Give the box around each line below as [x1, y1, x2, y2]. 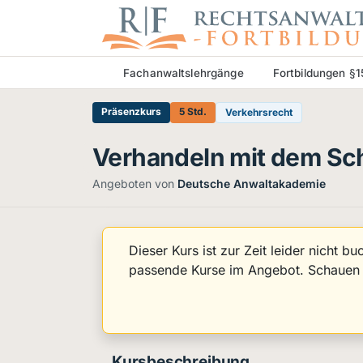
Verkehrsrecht [225, 106, 293, 118]
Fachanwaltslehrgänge [123, 66, 244, 79]
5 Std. [179, 105, 207, 117]
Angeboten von [92, 177, 177, 190]
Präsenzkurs [101, 105, 161, 117]
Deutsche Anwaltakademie [177, 177, 326, 190]
